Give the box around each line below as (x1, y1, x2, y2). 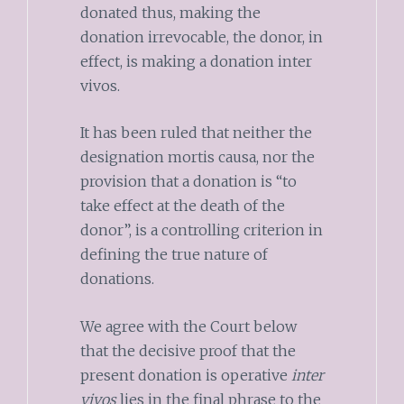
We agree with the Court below (79, 317, 297, 335)
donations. (79, 270, 161, 289)
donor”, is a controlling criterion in (79, 221, 323, 240)
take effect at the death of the (79, 197, 285, 216)
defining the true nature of (79, 245, 268, 264)
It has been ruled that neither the (79, 124, 312, 142)
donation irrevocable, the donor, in (79, 27, 323, 46)
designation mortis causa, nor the (79, 148, 315, 167)
